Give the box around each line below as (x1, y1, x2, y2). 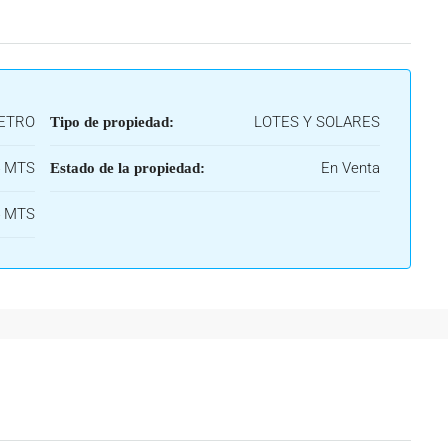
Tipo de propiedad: (50, 114, 174, 130)
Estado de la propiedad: (50, 160, 205, 176)
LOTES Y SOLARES (254, 113, 380, 131)
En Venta (321, 159, 380, 177)
